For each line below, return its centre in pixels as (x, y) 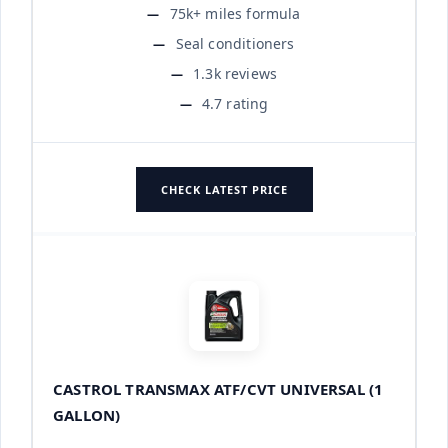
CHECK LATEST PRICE (224, 189)
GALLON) (87, 414)
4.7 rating (235, 103)
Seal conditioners (235, 43)
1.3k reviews (235, 73)
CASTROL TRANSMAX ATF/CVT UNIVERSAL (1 (218, 388)
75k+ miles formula (235, 13)
